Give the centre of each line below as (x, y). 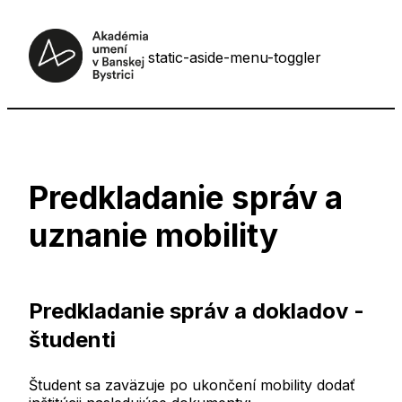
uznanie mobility (153, 236)
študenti (72, 340)
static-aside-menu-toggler (234, 57)
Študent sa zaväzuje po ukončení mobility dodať (192, 385)
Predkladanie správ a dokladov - (197, 311)
